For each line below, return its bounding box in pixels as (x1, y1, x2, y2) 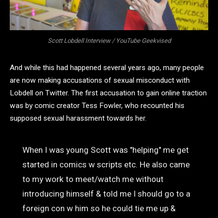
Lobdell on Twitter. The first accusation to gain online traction (10, 89, 207, 97)
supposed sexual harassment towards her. (10, 114, 146, 123)
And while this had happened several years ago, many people (10, 63, 204, 72)
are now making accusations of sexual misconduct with (10, 76, 190, 85)
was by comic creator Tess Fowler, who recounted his (10, 101, 184, 110)
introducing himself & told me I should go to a (22, 189, 190, 199)
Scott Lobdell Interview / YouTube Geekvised (47, 37, 171, 45)
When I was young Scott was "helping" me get (22, 145, 189, 155)
